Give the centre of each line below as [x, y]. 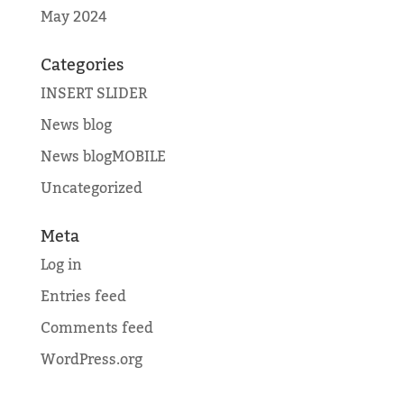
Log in [61, 266]
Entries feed [83, 297]
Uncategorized [91, 189]
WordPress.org [91, 360]
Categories [82, 65]
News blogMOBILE [103, 157]
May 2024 [73, 18]
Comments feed [96, 329]
